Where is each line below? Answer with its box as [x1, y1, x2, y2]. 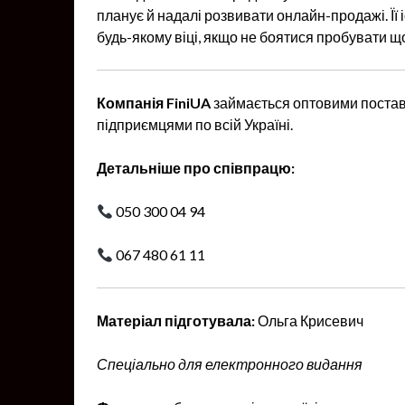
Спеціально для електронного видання [97, 355, 363, 372]
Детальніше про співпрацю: [97, 159, 295, 176]
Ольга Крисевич [255, 312, 363, 329]
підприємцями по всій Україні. [97, 116, 293, 133]
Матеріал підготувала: [97, 312, 255, 329]
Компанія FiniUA [97, 94, 211, 111]
